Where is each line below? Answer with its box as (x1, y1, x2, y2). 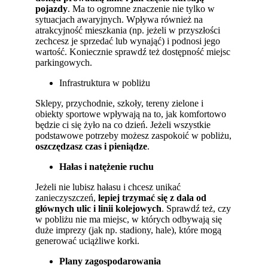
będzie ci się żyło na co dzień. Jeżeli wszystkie (35, 119, 211, 130)
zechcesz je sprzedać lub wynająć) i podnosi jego (35, 35, 221, 46)
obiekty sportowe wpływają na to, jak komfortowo (35, 108, 227, 119)
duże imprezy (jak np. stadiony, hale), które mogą (35, 224, 222, 235)
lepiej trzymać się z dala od (98, 192, 207, 203)
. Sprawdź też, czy (162, 203, 232, 214)
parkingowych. (35, 57, 93, 68)
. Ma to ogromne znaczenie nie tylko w (68, 3, 215, 14)
